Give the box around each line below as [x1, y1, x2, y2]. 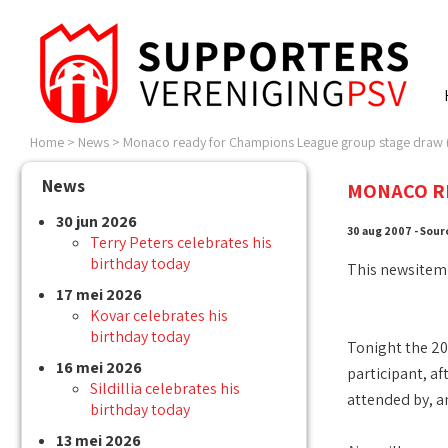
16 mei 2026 [56, 357, 142, 379]
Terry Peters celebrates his [90, 232, 272, 254]
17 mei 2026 [56, 284, 142, 306]
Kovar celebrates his [90, 305, 228, 327]
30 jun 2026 [56, 211, 137, 233]
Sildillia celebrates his [90, 378, 240, 400]
